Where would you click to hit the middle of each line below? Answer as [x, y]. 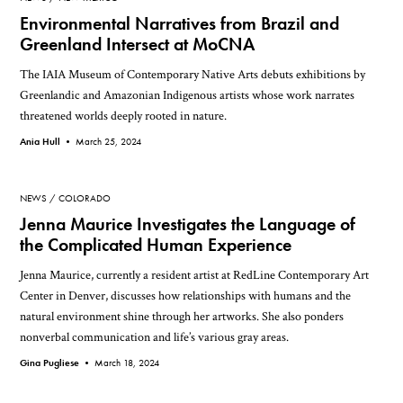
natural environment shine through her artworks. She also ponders [182, 316]
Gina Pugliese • [58, 362]
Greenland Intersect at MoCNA [138, 45]
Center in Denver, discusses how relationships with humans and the [186, 295]
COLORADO [85, 197]
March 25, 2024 [109, 142]
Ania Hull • [48, 142]
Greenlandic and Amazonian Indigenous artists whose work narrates [188, 95]
